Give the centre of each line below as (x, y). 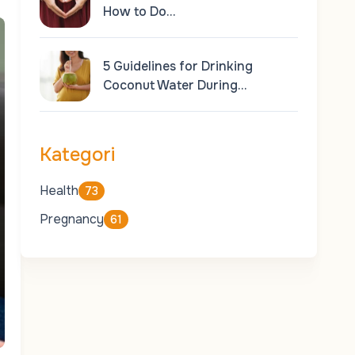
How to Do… (139, 11)
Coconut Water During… (174, 85)
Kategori (77, 155)
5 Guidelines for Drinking (177, 66)
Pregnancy (71, 219)
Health (59, 191)
